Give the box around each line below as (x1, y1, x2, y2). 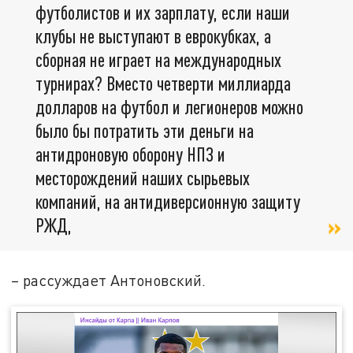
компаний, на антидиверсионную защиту (35, 190, 300, 214)
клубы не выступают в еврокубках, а (35, 24, 271, 48)
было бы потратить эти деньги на (35, 119, 254, 143)
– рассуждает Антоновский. (11, 271, 206, 290)
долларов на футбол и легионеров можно (35, 95, 303, 119)
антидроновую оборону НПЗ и (35, 143, 225, 166)
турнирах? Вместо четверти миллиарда (35, 72, 291, 95)
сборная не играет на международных (35, 48, 281, 72)
